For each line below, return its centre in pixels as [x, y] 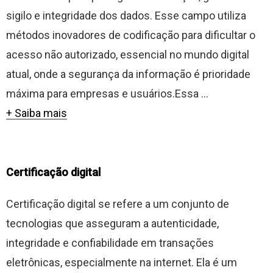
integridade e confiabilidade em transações [110, 243]
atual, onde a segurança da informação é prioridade [128, 74]
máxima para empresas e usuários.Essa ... [107, 94]
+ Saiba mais [37, 113]
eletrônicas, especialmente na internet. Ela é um [122, 262]
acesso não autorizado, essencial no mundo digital [128, 55]
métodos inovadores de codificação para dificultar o [131, 35]
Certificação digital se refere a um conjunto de [118, 204]
